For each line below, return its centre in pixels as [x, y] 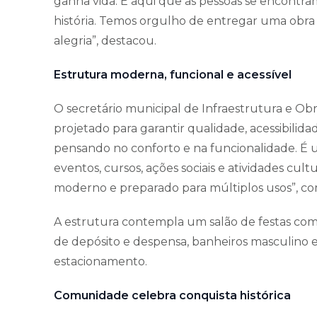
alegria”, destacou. [105, 41]
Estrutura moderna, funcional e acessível [173, 75]
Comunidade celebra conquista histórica [172, 296]
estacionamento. [100, 262]
